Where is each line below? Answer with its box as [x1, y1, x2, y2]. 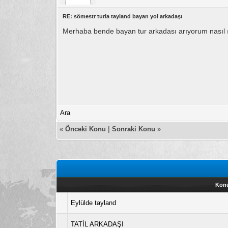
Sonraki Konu [112, 125, 156, 133]
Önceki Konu [65, 125, 106, 133]
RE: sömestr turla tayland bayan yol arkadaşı [63, 13, 183, 19]
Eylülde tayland [71, 198, 117, 207]
